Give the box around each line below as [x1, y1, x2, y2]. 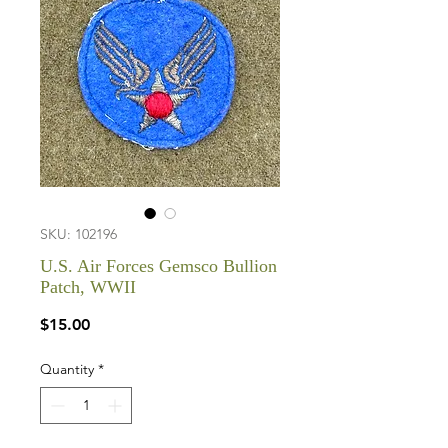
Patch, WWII [40, 277, 136, 297]
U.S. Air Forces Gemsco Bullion [40, 256, 277, 276]
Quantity [40, 360, 94, 378]
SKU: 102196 [40, 225, 117, 243]
